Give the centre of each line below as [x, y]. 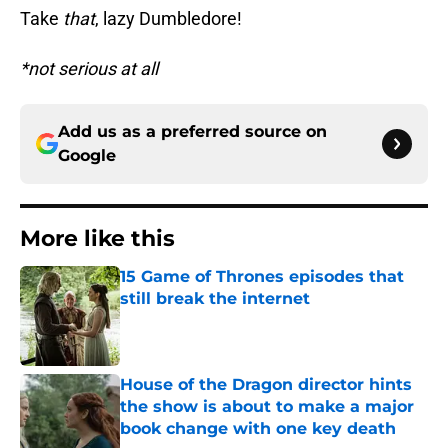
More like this [97, 239]
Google [87, 156]
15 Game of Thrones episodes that [262, 277]
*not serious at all [89, 69]
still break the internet [215, 299]
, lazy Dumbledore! [168, 19]
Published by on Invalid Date [206, 318]
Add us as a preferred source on [192, 132]
